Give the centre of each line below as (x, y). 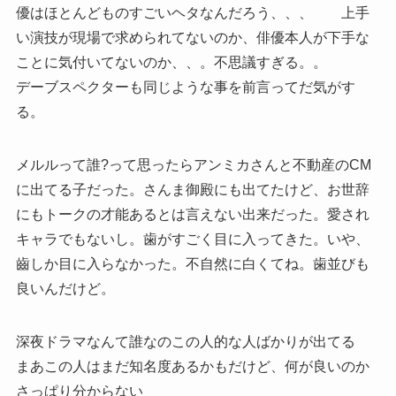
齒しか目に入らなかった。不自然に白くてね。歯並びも (192, 263)
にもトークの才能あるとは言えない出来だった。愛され (192, 214)
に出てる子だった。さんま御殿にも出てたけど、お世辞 (192, 189)
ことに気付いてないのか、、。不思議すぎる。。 (171, 62)
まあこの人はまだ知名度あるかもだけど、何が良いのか (192, 366)
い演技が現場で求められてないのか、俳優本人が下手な (192, 37)
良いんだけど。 (65, 288)
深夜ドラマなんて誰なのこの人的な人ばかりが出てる (185, 341)
